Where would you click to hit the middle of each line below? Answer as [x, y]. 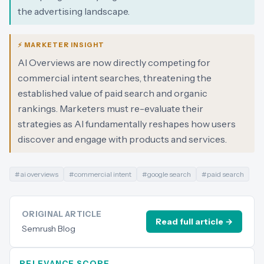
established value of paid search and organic [113, 93]
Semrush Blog [49, 229]
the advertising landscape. [74, 11]
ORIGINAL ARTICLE [62, 214]
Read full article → [194, 222]
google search [169, 174]
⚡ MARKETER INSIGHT [61, 45]
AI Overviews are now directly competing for [114, 62]
